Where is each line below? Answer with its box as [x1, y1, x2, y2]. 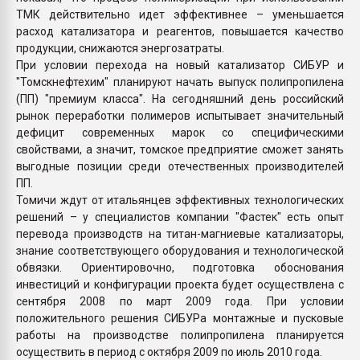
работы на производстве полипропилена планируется [16, 328, 344, 342]
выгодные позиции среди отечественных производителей [16, 159, 344, 173]
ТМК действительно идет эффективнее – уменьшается [16, 7, 344, 21]
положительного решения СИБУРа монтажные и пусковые [16, 311, 344, 325]
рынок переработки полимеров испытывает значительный [16, 108, 344, 122]
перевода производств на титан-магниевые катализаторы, [16, 227, 344, 240]
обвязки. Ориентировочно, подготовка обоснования [16, 260, 344, 274]
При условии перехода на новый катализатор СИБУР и [16, 58, 344, 72]
